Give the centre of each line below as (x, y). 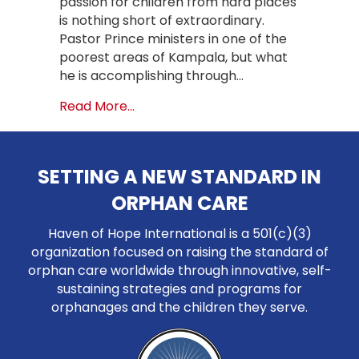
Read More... (97, 107)
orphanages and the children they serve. (179, 308)
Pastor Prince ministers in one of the (173, 39)
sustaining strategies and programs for (179, 289)
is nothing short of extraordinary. (162, 21)
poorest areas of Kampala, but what (173, 58)
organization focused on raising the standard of (179, 252)
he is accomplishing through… (151, 76)
